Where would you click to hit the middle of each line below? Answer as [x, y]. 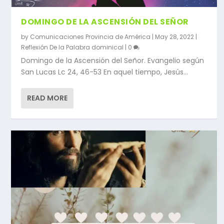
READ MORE [47, 98]
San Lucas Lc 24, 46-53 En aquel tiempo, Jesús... [105, 72]
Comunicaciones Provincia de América [90, 36]
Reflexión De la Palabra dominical [72, 47]
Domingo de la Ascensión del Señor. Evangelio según [113, 60]
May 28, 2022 [175, 36]
